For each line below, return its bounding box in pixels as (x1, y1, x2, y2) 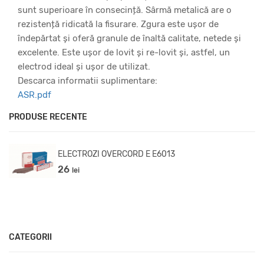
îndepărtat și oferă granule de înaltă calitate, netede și (18, 32, 241, 44)
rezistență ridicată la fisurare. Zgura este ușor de (18, 18, 219, 29)
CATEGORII (9, 232, 52, 243)
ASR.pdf (18, 89, 51, 100)
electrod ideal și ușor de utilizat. (18, 61, 150, 72)
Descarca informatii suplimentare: (18, 75, 157, 86)
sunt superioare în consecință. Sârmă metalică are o (18, 4, 232, 15)
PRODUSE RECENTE (9, 111, 87, 122)
